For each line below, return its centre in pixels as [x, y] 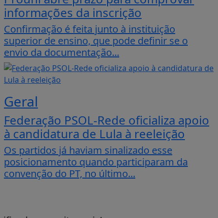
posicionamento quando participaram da [96, 162]
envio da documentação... [62, 53]
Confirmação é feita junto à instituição [90, 29]
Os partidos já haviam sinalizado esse [88, 150]
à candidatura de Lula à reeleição [94, 134]
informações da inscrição [73, 13]
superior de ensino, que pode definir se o [96, 41]
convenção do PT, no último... [70, 174]
